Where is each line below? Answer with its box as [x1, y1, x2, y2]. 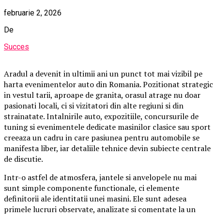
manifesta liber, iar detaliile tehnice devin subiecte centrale [4, 143, 211, 154]
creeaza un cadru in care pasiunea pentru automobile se [4, 132, 200, 143]
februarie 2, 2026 [4, 8, 62, 18]
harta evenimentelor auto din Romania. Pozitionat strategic [4, 79, 213, 90]
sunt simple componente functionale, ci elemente [4, 183, 179, 194]
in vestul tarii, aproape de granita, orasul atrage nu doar [4, 90, 201, 101]
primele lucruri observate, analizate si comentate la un [4, 204, 196, 215]
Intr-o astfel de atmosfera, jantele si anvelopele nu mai [4, 172, 197, 183]
